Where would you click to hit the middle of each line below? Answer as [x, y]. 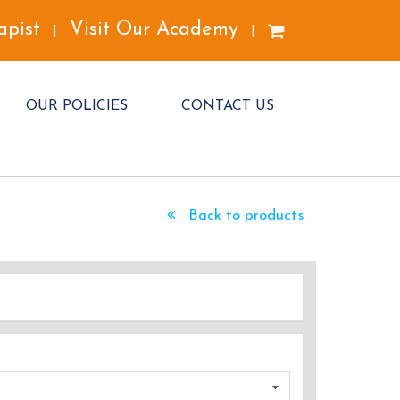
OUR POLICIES [76, 107]
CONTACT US [227, 107]
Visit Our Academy [154, 30]
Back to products [243, 216]
